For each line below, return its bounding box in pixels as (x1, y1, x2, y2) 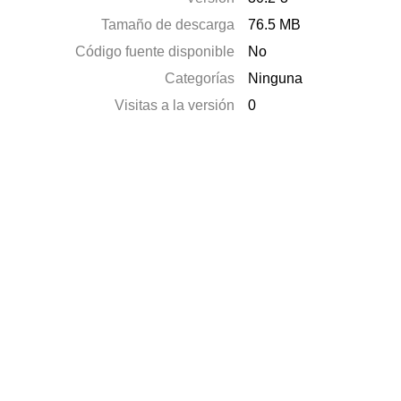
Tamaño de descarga (101, 17, 235, 32)
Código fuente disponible (75, 44, 235, 59)
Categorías (165, 71, 235, 86)
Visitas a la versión (115, 98, 235, 113)
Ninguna (248, 71, 303, 86)
